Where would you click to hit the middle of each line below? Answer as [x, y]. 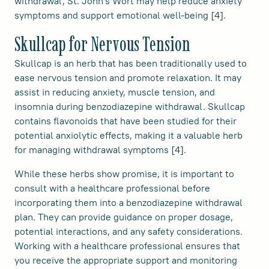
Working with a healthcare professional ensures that [127, 246]
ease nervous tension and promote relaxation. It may [128, 78]
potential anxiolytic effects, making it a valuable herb [128, 135]
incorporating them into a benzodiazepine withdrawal [128, 203]
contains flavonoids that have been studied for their [125, 121]
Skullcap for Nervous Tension [102, 44]
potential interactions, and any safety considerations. [128, 231]
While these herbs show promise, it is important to [124, 174]
